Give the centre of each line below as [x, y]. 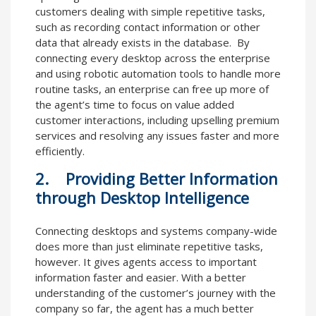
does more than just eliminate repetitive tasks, [149, 247]
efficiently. [60, 151]
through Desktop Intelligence [142, 198]
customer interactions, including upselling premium [157, 120]
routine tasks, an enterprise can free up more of [152, 89]
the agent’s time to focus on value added [135, 105]
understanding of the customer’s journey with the [156, 293]
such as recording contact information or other [148, 27]
